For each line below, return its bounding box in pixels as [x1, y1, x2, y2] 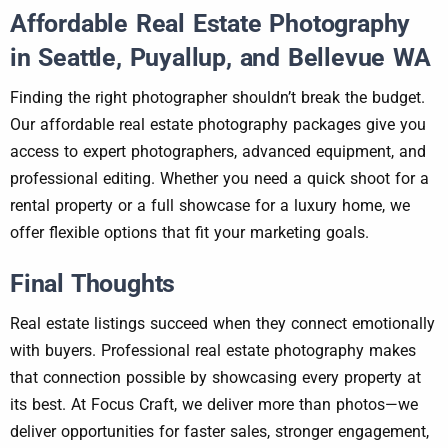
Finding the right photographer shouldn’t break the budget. [10, 88, 425, 108]
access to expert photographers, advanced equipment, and [10, 142, 426, 162]
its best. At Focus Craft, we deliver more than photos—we [10, 395, 418, 415]
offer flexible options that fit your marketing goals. [10, 223, 369, 243]
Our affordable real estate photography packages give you [10, 115, 426, 135]
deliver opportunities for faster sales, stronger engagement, [10, 422, 429, 442]
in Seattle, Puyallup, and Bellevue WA [10, 42, 431, 73]
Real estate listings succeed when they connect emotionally [10, 314, 435, 334]
